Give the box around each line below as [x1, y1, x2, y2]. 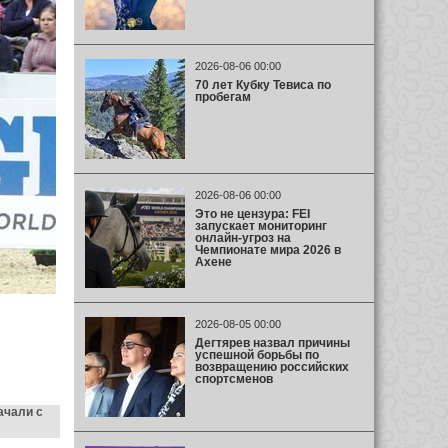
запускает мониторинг [194, 218, 327, 233]
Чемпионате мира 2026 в [194, 242, 341, 257]
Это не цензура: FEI [194, 206, 310, 221]
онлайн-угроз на [194, 230, 291, 245]
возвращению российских [194, 359, 349, 374]
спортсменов [194, 371, 273, 386]
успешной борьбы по [194, 347, 319, 362]
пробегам [194, 89, 251, 104]
